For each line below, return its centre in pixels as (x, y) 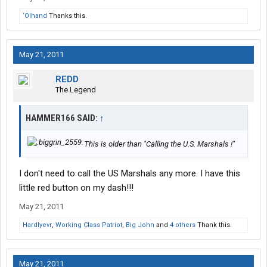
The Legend (76, 90)
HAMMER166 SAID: (63, 118)
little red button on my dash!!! (76, 188)
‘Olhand (35, 16)
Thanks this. (67, 16)
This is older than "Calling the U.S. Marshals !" (159, 144)
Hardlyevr (37, 225)
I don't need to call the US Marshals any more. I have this (130, 174)
